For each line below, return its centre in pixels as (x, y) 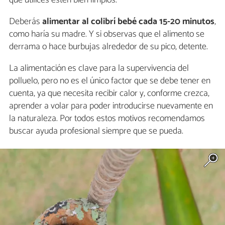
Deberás (26, 21)
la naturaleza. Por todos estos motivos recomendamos (107, 118)
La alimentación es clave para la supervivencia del (99, 68)
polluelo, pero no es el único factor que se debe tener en (110, 81)
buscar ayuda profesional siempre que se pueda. (96, 131)
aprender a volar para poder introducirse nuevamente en (111, 106)
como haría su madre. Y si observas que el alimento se (107, 34)
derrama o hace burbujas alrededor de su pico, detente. (108, 46)
